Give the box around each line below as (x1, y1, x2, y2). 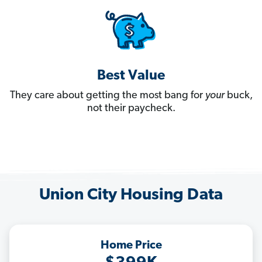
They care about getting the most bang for (9, 90, 205, 102)
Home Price (100, 240, 162, 252)
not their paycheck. (87, 103, 175, 115)
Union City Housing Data (39, 187, 223, 204)
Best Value (97, 69, 165, 84)
